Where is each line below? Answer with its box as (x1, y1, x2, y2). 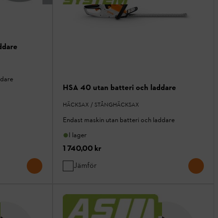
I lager (69, 131, 87, 140)
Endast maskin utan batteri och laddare (63, 116, 175, 125)
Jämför (73, 161, 97, 170)
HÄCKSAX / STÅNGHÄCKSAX (63, 101, 139, 109)
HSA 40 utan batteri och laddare (63, 83, 176, 92)
